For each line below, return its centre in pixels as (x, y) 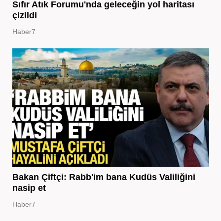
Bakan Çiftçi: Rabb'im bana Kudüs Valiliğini (104, 177)
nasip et (29, 188)
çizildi (24, 15)
